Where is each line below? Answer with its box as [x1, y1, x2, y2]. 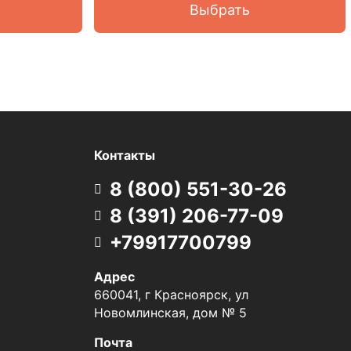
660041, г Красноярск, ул [93, 287, 248, 302]
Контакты [93, 147, 155, 163]
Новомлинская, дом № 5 [93, 305, 247, 320]
